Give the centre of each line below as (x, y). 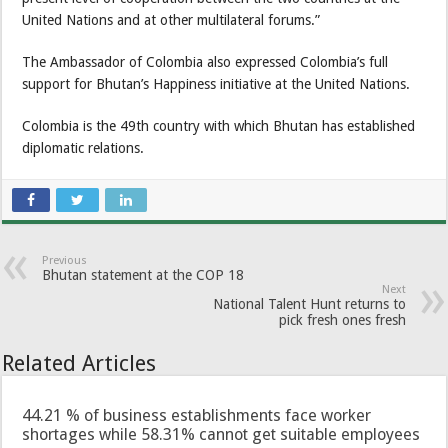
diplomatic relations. (83, 147)
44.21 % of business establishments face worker (197, 415)
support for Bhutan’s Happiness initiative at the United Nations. (216, 83)
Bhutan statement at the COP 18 (143, 274)
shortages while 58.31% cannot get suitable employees (221, 434)
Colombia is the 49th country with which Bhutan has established (219, 125)
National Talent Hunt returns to (309, 303)
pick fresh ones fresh (342, 319)
